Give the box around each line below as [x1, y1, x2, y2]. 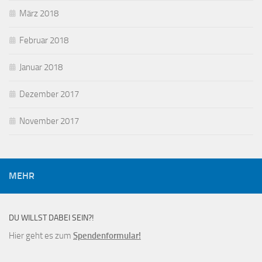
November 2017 [19, 116, 79, 127]
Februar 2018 [19, 35, 68, 46]
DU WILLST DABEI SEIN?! [9, 213, 94, 223]
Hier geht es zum [9, 230, 73, 242]
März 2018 [19, 8, 58, 19]
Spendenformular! [73, 230, 141, 242]
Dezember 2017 [19, 89, 79, 100]
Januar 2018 [19, 62, 63, 73]
